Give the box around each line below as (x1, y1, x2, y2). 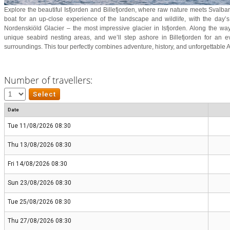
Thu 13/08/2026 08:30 (8, 141, 71, 149)
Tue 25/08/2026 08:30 (8, 198, 71, 206)
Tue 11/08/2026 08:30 (8, 122, 71, 130)
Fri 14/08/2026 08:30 (8, 160, 67, 168)
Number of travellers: (4, 74, 92, 87)
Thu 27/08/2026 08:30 (8, 217, 71, 225)
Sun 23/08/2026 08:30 (8, 179, 71, 187)
